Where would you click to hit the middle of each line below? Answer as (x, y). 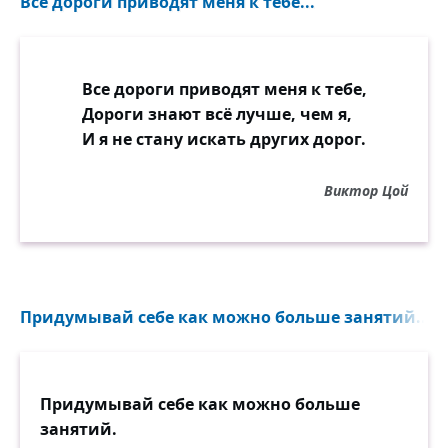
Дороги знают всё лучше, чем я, (216, 114)
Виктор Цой (366, 190)
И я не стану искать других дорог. (223, 139)
